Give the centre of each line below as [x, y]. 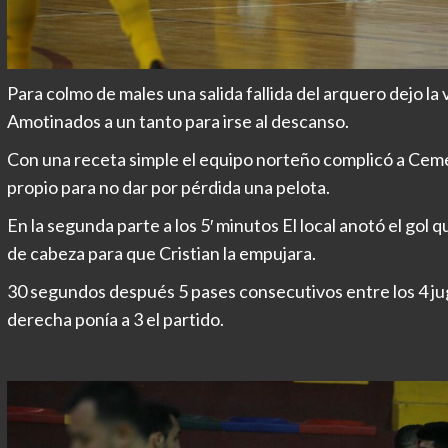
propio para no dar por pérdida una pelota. [168, 186]
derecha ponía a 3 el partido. [115, 318]
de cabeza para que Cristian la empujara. [161, 252]
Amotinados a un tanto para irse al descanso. [177, 120]
